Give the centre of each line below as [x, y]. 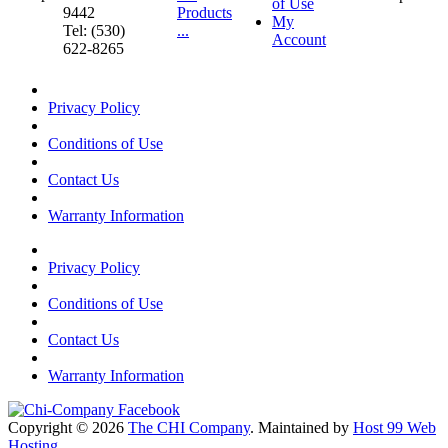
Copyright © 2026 [68, 428]
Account [299, 40]
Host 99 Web [394, 428]
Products [204, 13]
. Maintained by [301, 428]
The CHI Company [189, 428]
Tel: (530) [94, 31]
